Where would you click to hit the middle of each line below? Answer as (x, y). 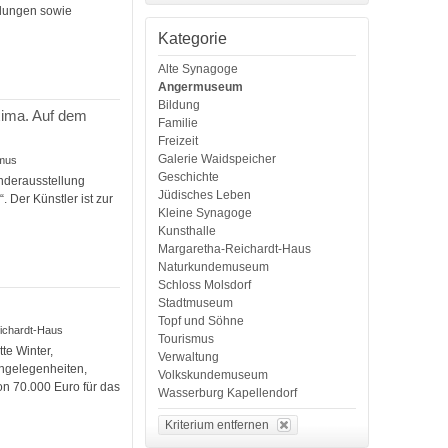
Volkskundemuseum (213, 374)
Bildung (179, 104)
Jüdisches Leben (205, 194)
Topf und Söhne (201, 320)
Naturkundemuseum (214, 266)
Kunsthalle (187, 230)
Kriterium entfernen (217, 424)
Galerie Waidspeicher (217, 158)
